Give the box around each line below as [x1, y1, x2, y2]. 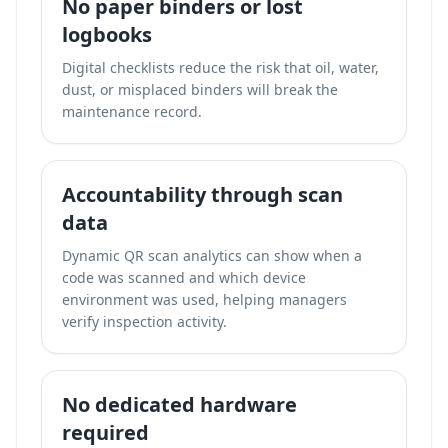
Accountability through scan [62, 181, 343, 208]
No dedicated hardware [62, 391, 297, 418]
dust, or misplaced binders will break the [62, 80, 338, 99]
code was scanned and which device [62, 268, 306, 287]
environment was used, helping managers [62, 290, 347, 309]
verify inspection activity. [62, 312, 227, 331]
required [62, 419, 149, 446]
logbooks [62, 21, 152, 48]
